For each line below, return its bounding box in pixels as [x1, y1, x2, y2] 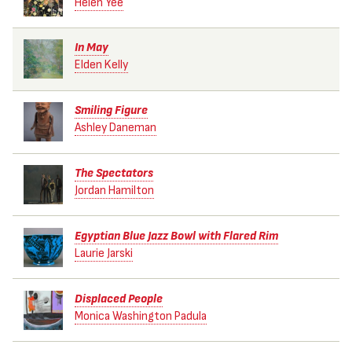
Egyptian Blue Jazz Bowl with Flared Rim [74, 228, 278, 244]
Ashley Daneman [74, 120, 156, 136]
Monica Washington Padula [74, 308, 207, 324]
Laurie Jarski [74, 245, 133, 261]
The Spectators [74, 165, 153, 181]
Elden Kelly [74, 57, 128, 73]
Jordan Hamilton [74, 182, 154, 198]
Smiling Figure [74, 103, 148, 119]
